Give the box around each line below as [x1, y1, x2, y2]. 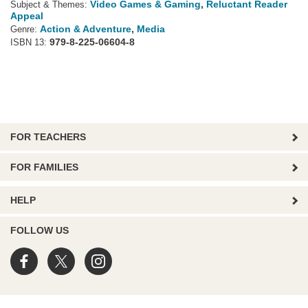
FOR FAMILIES [10, 162, 78, 173]
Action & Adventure [40, 23, 131, 34]
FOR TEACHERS [10, 131, 86, 142]
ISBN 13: [10, 38, 47, 47]
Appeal [10, 10, 43, 21]
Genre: [10, 25, 40, 34]
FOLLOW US [10, 225, 69, 236]
